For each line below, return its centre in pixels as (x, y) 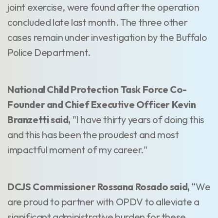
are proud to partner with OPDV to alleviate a (104, 202)
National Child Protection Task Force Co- (97, 89)
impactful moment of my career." (77, 150)
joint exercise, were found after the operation (103, 7)
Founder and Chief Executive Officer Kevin (102, 104)
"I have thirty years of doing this (138, 119)
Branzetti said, (39, 119)
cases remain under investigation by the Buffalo (107, 37)
